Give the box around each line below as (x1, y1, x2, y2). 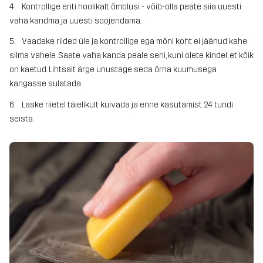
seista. (9, 113, 34, 124)
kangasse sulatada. (9, 79, 82, 89)
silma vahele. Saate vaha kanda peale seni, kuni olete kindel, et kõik (9, 50, 254, 61)
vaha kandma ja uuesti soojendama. (9, 16, 141, 26)
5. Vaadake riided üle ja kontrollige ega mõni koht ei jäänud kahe (9, 36, 247, 47)
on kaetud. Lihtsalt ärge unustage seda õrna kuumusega (9, 65, 217, 75)
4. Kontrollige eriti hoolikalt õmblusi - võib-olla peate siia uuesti (9, 2, 241, 12)
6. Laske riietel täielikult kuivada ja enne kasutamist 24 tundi (9, 99, 233, 110)
